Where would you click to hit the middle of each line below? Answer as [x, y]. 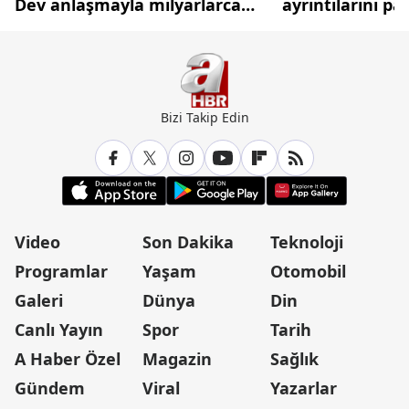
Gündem [50, 388]
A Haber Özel [68, 359]
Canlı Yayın [59, 330]
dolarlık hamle [73, 26]
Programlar [61, 272]
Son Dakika [188, 242]
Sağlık [294, 359]
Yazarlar [304, 388]
